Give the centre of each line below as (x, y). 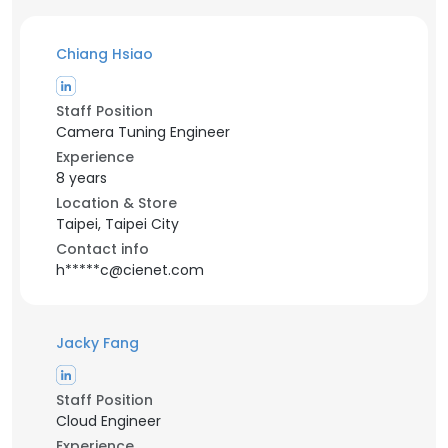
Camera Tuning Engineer (143, 132)
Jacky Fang (97, 343)
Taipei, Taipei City (117, 224)
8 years (81, 178)
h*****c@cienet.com (130, 270)
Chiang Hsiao (104, 54)
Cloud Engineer (108, 421)
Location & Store (116, 203)
